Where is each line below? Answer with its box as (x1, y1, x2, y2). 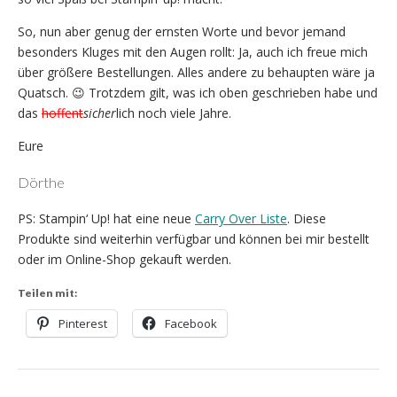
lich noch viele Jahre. (116, 104, 231, 121)
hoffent (42, 104, 83, 121)
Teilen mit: (18, 286, 77, 300)
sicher (83, 104, 116, 121)
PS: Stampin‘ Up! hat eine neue (18, 210, 195, 228)
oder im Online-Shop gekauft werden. (18, 251, 231, 269)
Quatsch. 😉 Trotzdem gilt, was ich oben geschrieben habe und (18, 83, 378, 101)
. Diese (287, 210, 326, 228)
